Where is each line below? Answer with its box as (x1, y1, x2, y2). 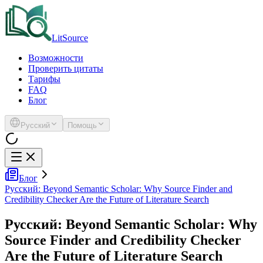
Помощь (68, 121, 97, 130)
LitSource (52, 33, 88, 43)
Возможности (28, 53, 83, 63)
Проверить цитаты (28, 63, 103, 73)
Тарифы (28, 74, 60, 84)
